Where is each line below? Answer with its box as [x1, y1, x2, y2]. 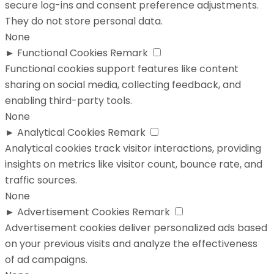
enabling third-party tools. [5, 94, 132, 108]
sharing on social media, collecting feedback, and [5, 78, 241, 92]
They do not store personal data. [5, 14, 163, 29]
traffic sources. [5, 173, 77, 188]
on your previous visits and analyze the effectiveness [5, 237, 257, 251]
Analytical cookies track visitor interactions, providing [5, 141, 261, 156]
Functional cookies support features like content [5, 62, 239, 76]
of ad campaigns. [5, 253, 87, 267]
